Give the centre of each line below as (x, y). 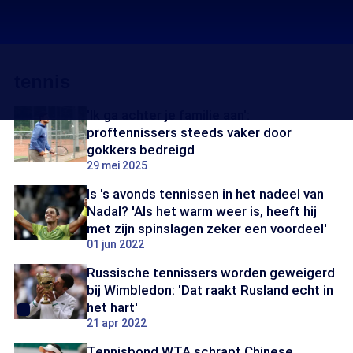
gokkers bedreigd (141, 150)
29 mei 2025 (117, 165)
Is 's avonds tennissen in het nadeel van (205, 194)
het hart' (112, 307)
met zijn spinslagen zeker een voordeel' (207, 229)
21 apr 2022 (117, 323)
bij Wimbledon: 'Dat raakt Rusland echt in (210, 290)
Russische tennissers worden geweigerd (211, 273)
